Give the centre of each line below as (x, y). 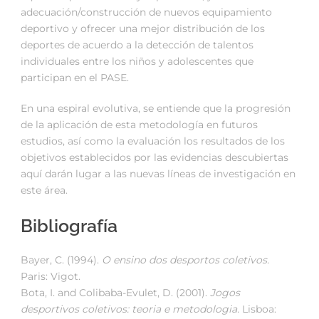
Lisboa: (258, 309)
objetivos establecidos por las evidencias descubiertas (155, 158)
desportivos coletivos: (76, 309)
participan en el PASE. (75, 78)
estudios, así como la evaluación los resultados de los (153, 141)
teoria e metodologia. (185, 309)
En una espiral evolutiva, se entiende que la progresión (156, 109)
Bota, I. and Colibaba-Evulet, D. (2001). (115, 293)
